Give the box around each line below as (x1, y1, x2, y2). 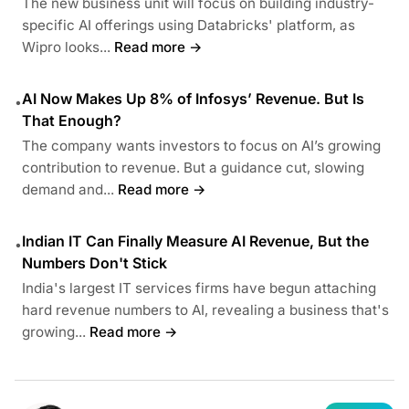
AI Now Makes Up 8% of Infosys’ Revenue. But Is (22, 89, 364, 108)
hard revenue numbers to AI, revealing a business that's (22, 300, 389, 319)
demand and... (22, 180, 114, 198)
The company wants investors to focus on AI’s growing (22, 136, 381, 154)
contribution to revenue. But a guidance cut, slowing (22, 158, 364, 176)
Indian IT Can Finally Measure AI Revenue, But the (22, 231, 369, 250)
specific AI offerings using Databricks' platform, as (22, 16, 355, 34)
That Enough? (22, 110, 121, 130)
